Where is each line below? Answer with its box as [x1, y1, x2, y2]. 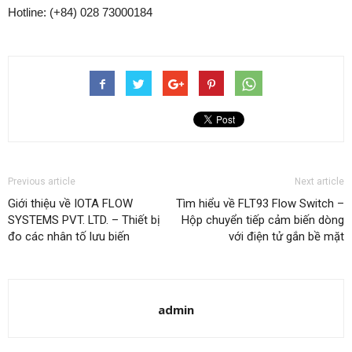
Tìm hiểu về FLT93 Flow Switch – [176, 196, 344, 211]
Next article [295, 175, 344, 187]
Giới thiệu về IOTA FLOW [8, 196, 133, 211]
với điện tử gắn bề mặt [229, 229, 344, 244]
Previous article [8, 175, 75, 187]
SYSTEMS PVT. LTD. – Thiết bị [8, 212, 160, 227]
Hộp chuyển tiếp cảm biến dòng [181, 212, 344, 227]
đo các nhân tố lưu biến [8, 229, 130, 244]
